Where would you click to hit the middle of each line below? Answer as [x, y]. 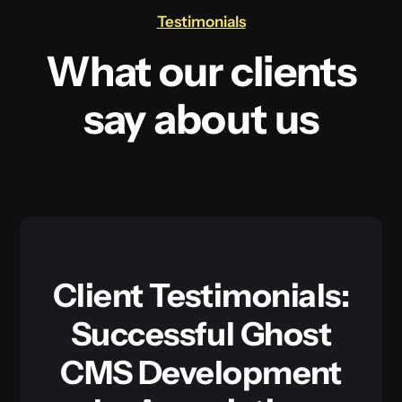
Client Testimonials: [201, 295]
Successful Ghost [201, 334]
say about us [201, 119]
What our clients [201, 71]
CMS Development [201, 372]
